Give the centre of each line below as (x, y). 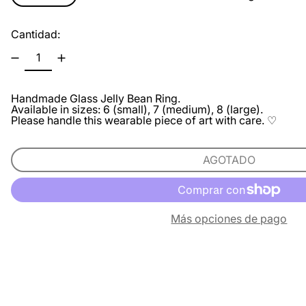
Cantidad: (36, 34)
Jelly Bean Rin (136, 98)
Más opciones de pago (229, 219)
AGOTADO (229, 160)
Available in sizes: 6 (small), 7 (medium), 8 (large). (137, 109)
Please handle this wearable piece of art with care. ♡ (144, 120)
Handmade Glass (56, 98)
